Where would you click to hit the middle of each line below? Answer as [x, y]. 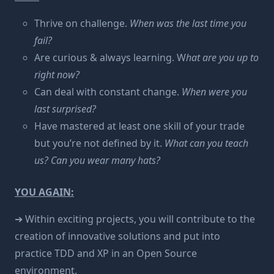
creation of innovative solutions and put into [117, 236]
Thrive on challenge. [82, 23]
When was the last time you [188, 23]
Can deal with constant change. [108, 92]
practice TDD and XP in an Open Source [106, 253]
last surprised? [65, 109]
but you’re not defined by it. [99, 143]
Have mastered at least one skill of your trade [139, 126]
